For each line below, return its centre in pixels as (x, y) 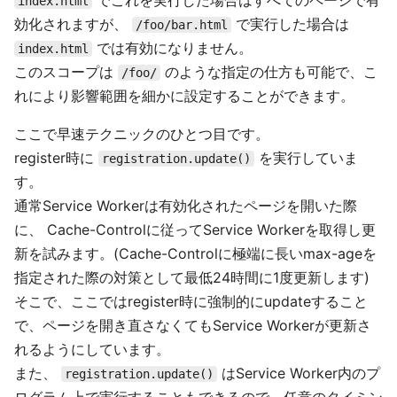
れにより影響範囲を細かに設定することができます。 (184, 96)
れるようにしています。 (92, 349)
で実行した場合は (290, 24)
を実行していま (306, 158)
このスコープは (66, 72)
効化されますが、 (73, 24)
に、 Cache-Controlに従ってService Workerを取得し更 (195, 230)
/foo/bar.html (182, 25)
